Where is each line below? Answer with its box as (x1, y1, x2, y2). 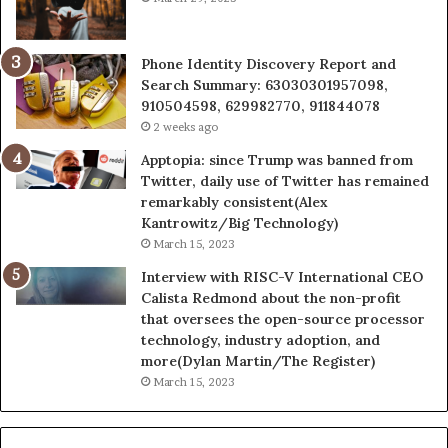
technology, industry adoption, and (141, 331, 380, 350)
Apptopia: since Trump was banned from (141, 151, 413, 170)
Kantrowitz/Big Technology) (141, 214, 338, 233)
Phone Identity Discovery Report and (141, 55, 396, 74)
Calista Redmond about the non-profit (141, 289, 401, 308)
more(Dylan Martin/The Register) (141, 352, 375, 371)
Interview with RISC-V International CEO (141, 268, 423, 287)
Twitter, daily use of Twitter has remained (141, 172, 429, 191)
